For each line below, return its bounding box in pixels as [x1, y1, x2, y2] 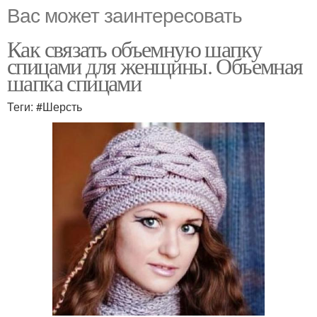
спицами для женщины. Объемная [7, 50, 303, 81]
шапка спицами [7, 67, 142, 98]
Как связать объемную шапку [7, 33, 262, 64]
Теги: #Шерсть [7, 98, 82, 115]
